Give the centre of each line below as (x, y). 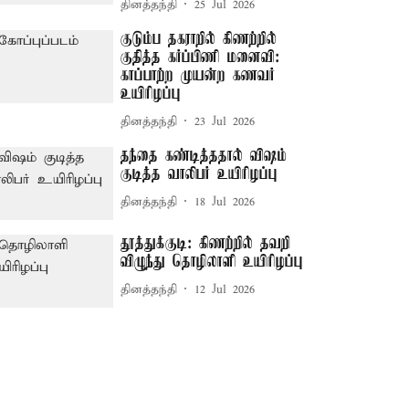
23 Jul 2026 (225, 121)
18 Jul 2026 (225, 202)
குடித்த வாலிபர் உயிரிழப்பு (199, 174)
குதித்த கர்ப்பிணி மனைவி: (200, 58)
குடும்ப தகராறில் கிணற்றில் (199, 39)
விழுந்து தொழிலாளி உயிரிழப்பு (212, 262)
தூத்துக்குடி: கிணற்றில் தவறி (206, 244)
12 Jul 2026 (225, 289)
